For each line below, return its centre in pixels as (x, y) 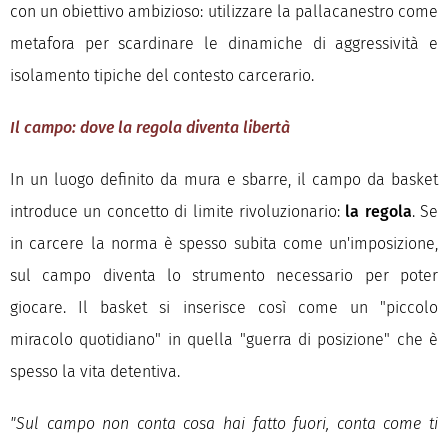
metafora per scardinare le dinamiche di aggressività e (224, 43)
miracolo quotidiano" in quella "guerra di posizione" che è (224, 339)
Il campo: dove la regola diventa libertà (150, 127)
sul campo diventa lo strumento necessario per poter (224, 275)
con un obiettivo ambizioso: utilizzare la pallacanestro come (224, 11)
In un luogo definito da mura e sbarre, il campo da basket (224, 179)
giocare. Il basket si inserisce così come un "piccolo (224, 307)
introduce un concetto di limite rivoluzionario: (178, 211)
